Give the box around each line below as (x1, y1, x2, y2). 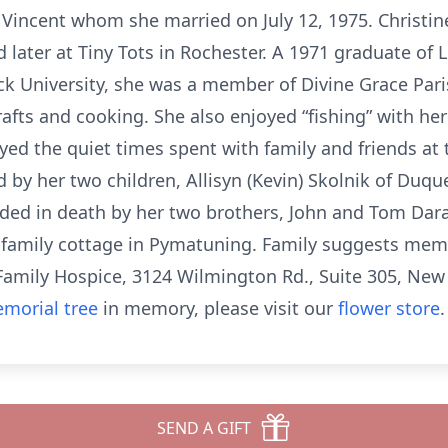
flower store (338, 296, 440, 320)
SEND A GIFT (157, 417, 251, 439)
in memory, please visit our (98, 296, 338, 320)
